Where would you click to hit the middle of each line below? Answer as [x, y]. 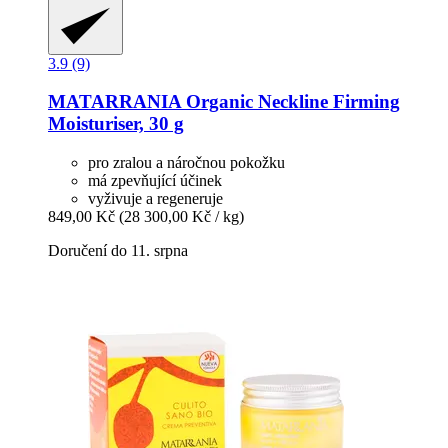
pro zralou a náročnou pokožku [186, 163]
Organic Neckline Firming [290, 102]
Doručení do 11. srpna [118, 251]
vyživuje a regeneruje [155, 199]
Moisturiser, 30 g [116, 124]
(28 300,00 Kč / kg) [181, 217]
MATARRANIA [114, 102]
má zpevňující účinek [155, 181]
